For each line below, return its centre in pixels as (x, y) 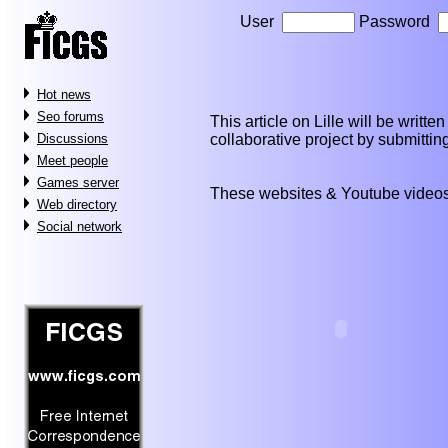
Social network (79, 226)
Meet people (72, 160)
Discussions (72, 138)
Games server (78, 182)
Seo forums (70, 116)
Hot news (64, 94)
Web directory (77, 204)
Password (396, 21)
